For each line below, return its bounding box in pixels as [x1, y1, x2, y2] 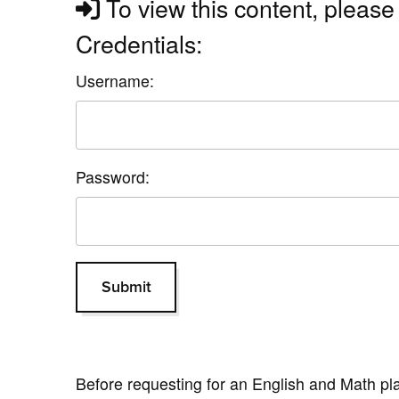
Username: [76, 69, 155, 92]
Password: [76, 165, 151, 188]
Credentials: [76, 25, 203, 61]
